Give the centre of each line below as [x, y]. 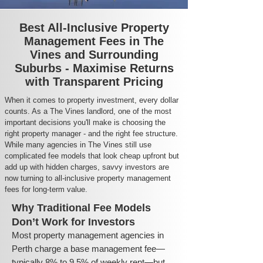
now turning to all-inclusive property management [88, 178]
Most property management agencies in [88, 235]
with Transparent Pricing [94, 82]
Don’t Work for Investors [73, 222]
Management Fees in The [94, 41]
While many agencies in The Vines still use [78, 145]
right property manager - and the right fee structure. [91, 134]
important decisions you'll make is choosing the [85, 122]
